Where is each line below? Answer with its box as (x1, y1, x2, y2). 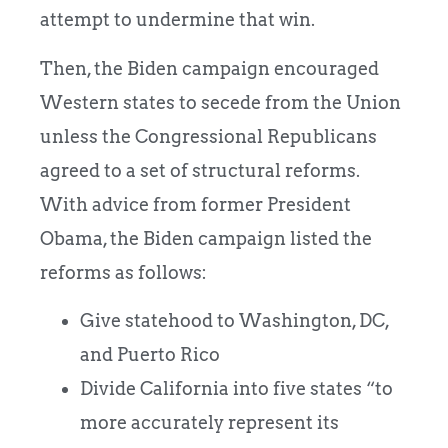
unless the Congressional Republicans (40, 125, 377, 147)
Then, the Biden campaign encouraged (40, 57, 379, 79)
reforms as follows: (40, 261, 207, 283)
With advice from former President (40, 193, 351, 215)
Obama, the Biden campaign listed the (40, 227, 372, 249)
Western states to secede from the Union (40, 91, 401, 113)
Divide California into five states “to (80, 378, 393, 400)
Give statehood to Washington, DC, (80, 310, 389, 332)
